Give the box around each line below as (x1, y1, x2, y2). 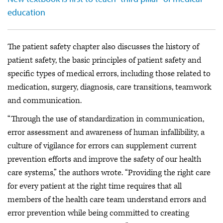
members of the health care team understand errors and (7, 194, 206, 205)
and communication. (7, 95, 82, 106)
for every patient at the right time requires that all (7, 181, 182, 192)
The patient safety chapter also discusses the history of (7, 41, 199, 52)
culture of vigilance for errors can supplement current (7, 140, 197, 151)
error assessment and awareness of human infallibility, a (7, 127, 205, 138)
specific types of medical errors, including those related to (7, 68, 211, 79)
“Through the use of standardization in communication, (7, 113, 204, 124)
